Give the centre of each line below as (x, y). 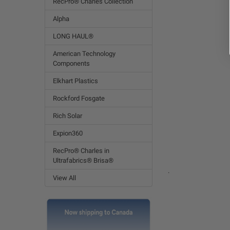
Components (71, 63)
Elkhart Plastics (75, 81)
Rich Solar (67, 116)
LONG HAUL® (73, 36)
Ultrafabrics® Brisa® (83, 160)
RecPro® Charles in (81, 150)
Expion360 (68, 133)
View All (64, 178)
